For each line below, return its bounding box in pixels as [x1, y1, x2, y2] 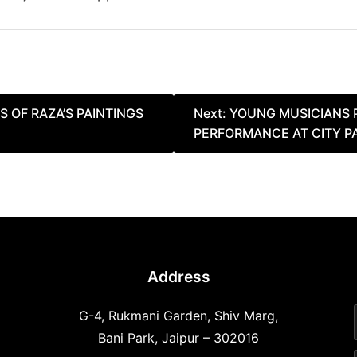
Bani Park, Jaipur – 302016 [98, 329, 259, 346]
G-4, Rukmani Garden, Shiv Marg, [79, 307, 278, 324]
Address [147, 266, 210, 286]
